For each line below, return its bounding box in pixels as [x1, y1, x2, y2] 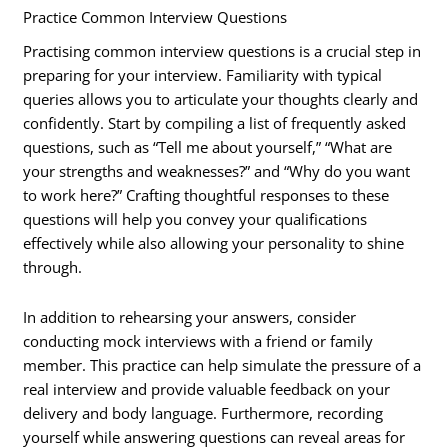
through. [23, 257, 83, 278]
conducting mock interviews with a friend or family [23, 330, 374, 351]
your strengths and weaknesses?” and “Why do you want [23, 161, 411, 182]
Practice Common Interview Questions [23, 6, 288, 27]
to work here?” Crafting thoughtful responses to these [23, 185, 390, 206]
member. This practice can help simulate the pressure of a [23, 354, 422, 375]
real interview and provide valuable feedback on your [23, 378, 391, 399]
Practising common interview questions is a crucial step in [23, 41, 422, 62]
